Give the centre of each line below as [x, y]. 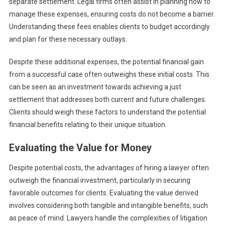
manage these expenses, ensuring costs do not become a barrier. [112, 14]
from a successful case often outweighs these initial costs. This [109, 75]
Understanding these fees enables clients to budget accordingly [109, 27]
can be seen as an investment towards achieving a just [95, 87]
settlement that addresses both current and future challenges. [107, 100]
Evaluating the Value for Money [80, 148]
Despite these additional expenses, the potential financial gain [106, 62]
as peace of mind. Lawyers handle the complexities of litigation [108, 218]
